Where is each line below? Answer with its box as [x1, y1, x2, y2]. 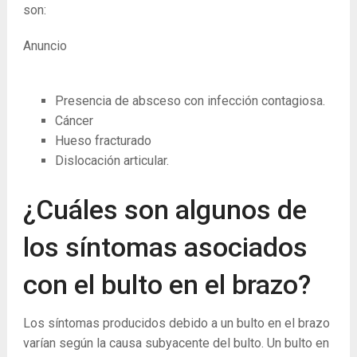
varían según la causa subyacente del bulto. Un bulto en [22, 335, 329, 351]
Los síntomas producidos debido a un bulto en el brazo [22, 315, 330, 331]
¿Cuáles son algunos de [22, 193, 307, 226]
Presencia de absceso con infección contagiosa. [54, 93, 325, 109]
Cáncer [54, 113, 93, 129]
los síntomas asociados [22, 230, 308, 263]
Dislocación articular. [54, 153, 169, 169]
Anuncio [22, 38, 67, 54]
